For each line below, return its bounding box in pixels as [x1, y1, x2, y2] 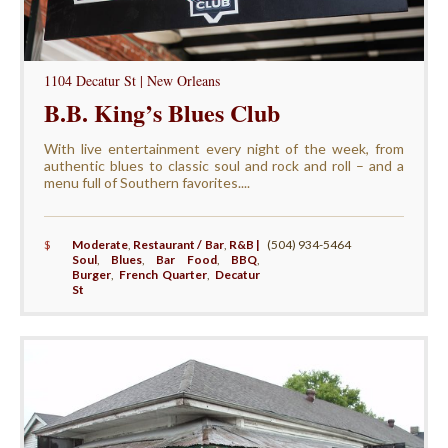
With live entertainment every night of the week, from [43, 140, 405, 158]
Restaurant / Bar [133, 237, 224, 253]
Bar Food [156, 252, 217, 268]
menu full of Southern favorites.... [43, 174, 250, 192]
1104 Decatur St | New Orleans [43, 71, 220, 91]
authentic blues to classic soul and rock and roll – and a [43, 157, 405, 175]
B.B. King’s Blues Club [43, 95, 280, 131]
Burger [71, 267, 111, 283]
